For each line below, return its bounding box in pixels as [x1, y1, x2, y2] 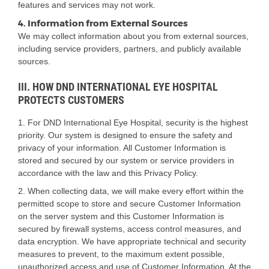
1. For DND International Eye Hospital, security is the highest [18, 117, 248, 127]
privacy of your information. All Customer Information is [18, 142, 226, 153]
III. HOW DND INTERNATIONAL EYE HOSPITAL [18, 80, 218, 93]
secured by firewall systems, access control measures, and [18, 223, 241, 234]
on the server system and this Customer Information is [18, 211, 224, 221]
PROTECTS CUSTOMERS [18, 93, 124, 106]
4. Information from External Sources [18, 18, 188, 29]
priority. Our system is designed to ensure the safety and [18, 130, 232, 140]
